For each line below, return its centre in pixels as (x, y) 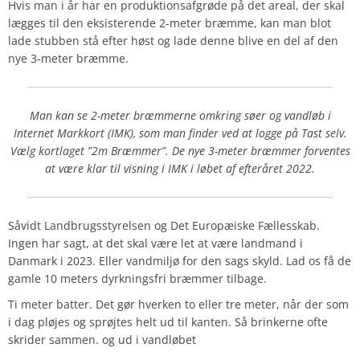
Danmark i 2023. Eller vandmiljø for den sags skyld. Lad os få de (180, 260)
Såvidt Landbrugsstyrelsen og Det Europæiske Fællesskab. (164, 225)
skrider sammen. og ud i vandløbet (102, 339)
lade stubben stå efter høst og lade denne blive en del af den (173, 40)
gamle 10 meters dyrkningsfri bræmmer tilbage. (137, 278)
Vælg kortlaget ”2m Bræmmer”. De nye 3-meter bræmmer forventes (180, 150)
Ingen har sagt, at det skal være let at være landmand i (155, 243)
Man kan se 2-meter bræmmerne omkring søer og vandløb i (180, 115)
